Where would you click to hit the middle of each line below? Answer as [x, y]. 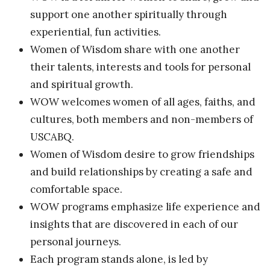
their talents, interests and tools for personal [140, 67]
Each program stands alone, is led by [119, 259]
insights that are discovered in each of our [134, 224]
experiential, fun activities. [96, 32]
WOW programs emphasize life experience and [145, 206]
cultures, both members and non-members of [142, 119]
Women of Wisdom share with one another [135, 49]
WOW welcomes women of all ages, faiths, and [143, 102]
